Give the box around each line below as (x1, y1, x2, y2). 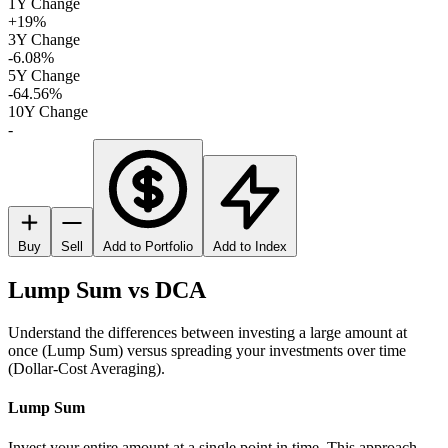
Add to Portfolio (103, 239, 193, 255)
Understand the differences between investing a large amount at (8, 324, 407, 342)
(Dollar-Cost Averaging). (8, 360, 165, 378)
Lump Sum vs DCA (8, 277, 206, 304)
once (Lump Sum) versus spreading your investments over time (8, 342, 406, 360)
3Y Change (8, 31, 80, 49)
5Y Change (8, 67, 80, 85)
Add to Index (213, 239, 287, 255)
